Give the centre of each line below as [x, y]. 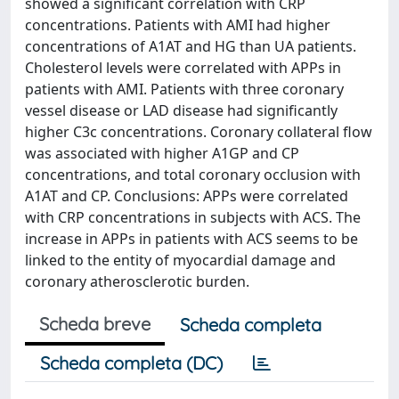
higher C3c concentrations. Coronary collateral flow [199, 132]
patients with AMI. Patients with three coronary [184, 89]
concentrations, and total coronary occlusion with [193, 175]
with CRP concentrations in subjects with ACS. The [193, 217]
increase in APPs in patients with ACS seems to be [191, 239]
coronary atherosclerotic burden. [137, 281]
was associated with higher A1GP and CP [162, 153]
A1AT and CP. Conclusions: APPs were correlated [187, 196]
